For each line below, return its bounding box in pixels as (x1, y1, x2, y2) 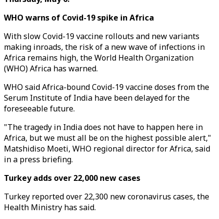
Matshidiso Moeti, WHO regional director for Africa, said (4, 143, 210, 154)
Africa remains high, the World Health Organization (4, 52, 194, 63)
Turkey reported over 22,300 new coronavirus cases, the (4, 191, 209, 202)
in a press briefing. (4, 154, 73, 165)
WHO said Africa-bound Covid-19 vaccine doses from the (4, 82, 209, 92)
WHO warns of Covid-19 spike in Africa (4, 12, 154, 23)
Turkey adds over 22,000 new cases (4, 173, 140, 183)
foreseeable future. (4, 103, 75, 114)
